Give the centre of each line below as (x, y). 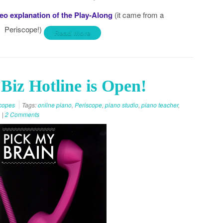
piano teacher (160, 105)
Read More (72, 33)
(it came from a (138, 15)
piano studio (122, 105)
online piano (55, 105)
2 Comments (22, 114)
